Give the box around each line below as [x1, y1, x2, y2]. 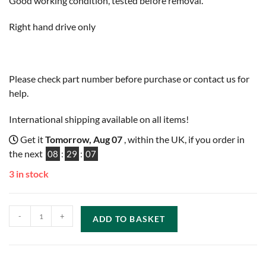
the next [9, 148, 45, 160]
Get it [18, 134, 45, 145]
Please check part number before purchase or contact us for [9, 73, 249, 85]
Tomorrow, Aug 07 [45, 134, 124, 145]
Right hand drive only [9, 21, 96, 33]
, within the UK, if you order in [124, 134, 245, 145]
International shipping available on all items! [9, 113, 189, 125]
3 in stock [9, 168, 49, 180]
